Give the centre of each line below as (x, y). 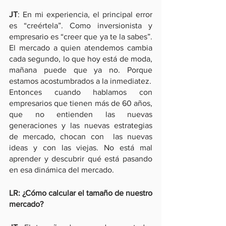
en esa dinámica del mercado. (62, 170)
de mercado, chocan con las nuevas (81, 136)
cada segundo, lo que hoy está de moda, (81, 59)
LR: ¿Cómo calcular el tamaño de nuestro (81, 193)
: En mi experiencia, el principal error (85, 14)
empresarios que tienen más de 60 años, (81, 103)
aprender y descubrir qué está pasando (81, 159)
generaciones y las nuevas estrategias (81, 125)
